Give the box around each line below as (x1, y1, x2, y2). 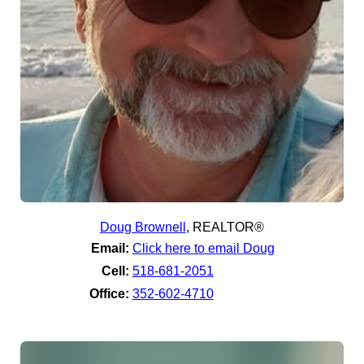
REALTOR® (192, 219, 264, 234)
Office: (89, 286, 129, 301)
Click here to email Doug (132, 240, 275, 255)
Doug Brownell (99, 219, 186, 234)
